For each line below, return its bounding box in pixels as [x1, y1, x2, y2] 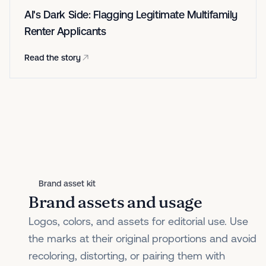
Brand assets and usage [28, 193, 202, 213]
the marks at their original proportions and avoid [28, 232, 256, 245]
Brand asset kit [39, 179, 96, 188]
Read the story [24, 53, 81, 62]
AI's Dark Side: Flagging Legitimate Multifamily [24, 8, 237, 21]
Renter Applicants [24, 25, 106, 37]
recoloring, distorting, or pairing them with [28, 249, 225, 262]
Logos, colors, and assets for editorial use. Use [28, 215, 248, 227]
